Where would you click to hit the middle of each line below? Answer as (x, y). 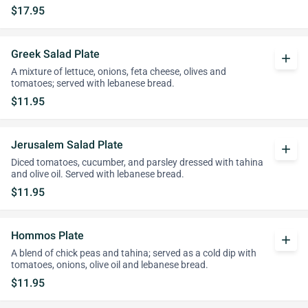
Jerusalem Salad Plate (67, 145)
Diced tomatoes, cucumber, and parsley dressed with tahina (137, 163)
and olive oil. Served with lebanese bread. (98, 174)
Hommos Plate (47, 235)
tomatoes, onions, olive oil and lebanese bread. (110, 265)
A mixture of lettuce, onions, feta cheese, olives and (119, 72)
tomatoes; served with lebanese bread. (93, 84)
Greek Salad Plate (55, 54)
